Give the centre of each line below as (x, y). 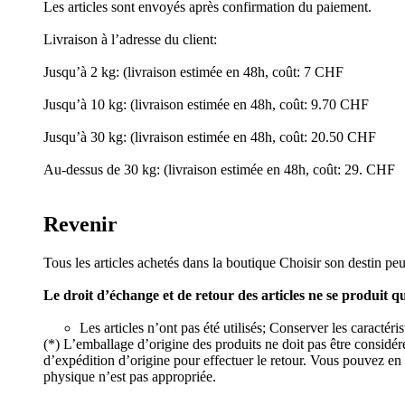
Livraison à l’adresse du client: (130, 39)
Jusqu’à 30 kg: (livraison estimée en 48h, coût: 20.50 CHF (210, 137)
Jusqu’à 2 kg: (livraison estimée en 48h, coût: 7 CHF (193, 71)
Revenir (80, 224)
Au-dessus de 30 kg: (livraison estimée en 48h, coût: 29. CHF (219, 169)
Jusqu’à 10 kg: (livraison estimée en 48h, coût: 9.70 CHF (206, 104)
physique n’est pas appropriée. (130, 376)
